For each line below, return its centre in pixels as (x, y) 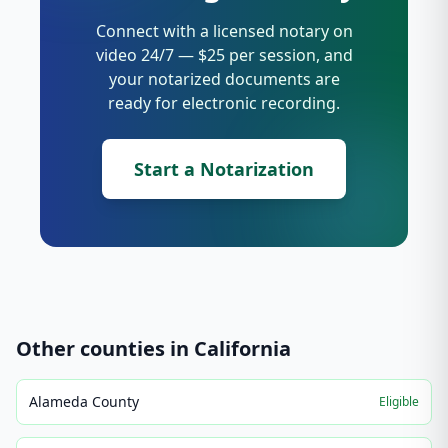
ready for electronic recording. (224, 103)
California (242, 348)
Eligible (399, 401)
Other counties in (105, 348)
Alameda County (84, 401)
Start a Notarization (224, 169)
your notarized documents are (224, 79)
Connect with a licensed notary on (224, 31)
